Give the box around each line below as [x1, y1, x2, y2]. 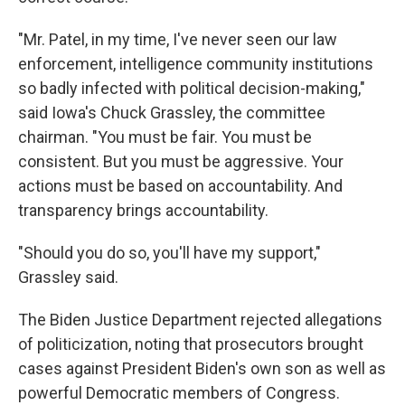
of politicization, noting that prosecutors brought [18, 334, 363, 353]
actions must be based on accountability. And [18, 176, 343, 195]
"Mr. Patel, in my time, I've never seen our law [18, 30, 337, 49]
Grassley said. [18, 268, 118, 287]
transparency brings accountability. [18, 201, 268, 220]
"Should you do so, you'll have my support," [18, 243, 321, 262]
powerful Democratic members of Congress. [18, 383, 340, 402]
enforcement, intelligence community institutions [18, 54, 373, 73]
